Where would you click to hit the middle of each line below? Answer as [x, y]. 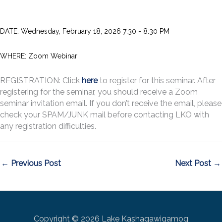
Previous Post [35, 163]
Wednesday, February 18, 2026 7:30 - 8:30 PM [94, 31]
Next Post [194, 163]
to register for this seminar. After [157, 80]
